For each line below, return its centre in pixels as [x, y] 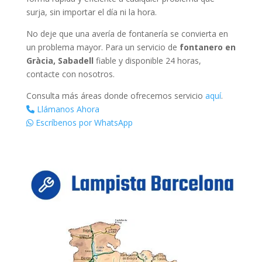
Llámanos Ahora [67, 109]
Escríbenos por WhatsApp [83, 122]
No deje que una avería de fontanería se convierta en [127, 33]
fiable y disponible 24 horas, [147, 60]
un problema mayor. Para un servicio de [103, 47]
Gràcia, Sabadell [60, 60]
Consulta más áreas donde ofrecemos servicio [116, 95]
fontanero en [207, 47]
